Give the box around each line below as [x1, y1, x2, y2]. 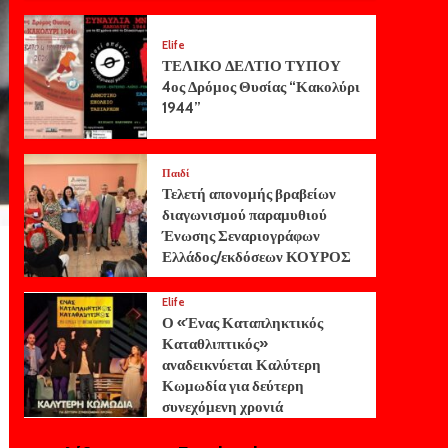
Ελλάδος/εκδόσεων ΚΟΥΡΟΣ [161, 247, 351, 266]
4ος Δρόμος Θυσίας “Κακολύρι [161, 77, 360, 96]
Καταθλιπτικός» [161, 334, 268, 353]
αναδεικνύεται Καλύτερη [161, 355, 321, 374]
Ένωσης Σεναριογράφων [161, 226, 320, 245]
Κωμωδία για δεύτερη [161, 376, 304, 395]
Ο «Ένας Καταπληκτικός [161, 313, 323, 332]
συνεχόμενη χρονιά [161, 397, 283, 416]
